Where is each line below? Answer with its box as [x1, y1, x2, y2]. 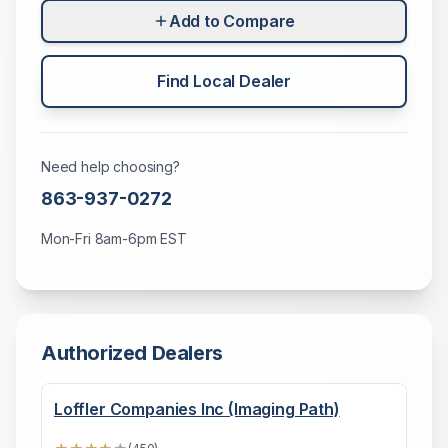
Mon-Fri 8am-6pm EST [41, 230, 187, 247]
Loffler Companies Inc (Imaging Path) [54, 399, 340, 419]
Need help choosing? [41, 158, 180, 175]
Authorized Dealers [41, 341, 223, 365]
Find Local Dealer [156, 71, 291, 91]
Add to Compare [168, 11, 296, 31]
